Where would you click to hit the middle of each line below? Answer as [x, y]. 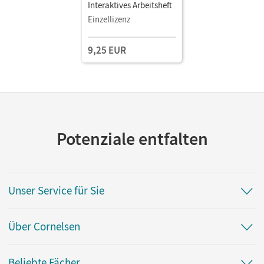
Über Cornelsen [44, 227]
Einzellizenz [109, 19]
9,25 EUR [107, 50]
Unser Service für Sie [56, 191]
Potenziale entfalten [132, 138]
